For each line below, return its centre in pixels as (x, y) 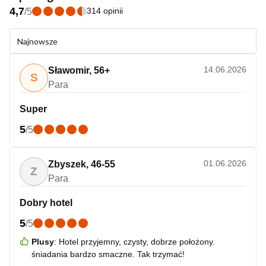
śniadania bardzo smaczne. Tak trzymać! (108, 254)
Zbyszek (67, 164)
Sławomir (69, 70)
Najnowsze (37, 41)
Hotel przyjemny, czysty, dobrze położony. (137, 242)
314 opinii (105, 11)
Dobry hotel (46, 203)
